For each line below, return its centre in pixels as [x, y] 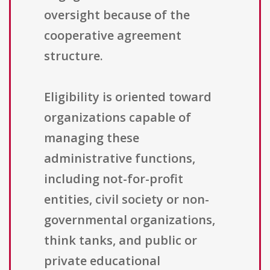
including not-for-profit [114, 179]
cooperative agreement [113, 36]
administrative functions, [120, 159]
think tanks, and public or [121, 240]
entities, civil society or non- [127, 199]
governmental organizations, [130, 220]
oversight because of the [117, 15]
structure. [74, 56]
